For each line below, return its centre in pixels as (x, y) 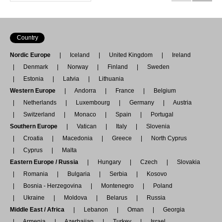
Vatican (87, 127)
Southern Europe (37, 127)
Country (27, 38)
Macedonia (78, 139)
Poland (163, 186)
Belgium (165, 91)
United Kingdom (131, 55)
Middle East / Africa (40, 210)
